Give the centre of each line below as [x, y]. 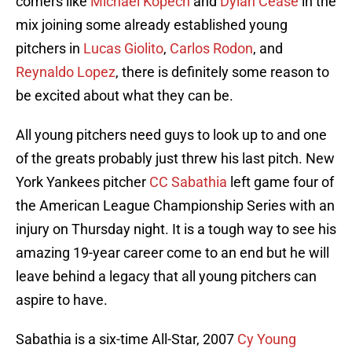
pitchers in [49, 49]
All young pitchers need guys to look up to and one [171, 135]
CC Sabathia [188, 182]
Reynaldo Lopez [66, 72]
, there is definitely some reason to [222, 72]
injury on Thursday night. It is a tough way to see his [176, 229]
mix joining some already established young [152, 25]
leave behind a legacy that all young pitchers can [166, 277]
